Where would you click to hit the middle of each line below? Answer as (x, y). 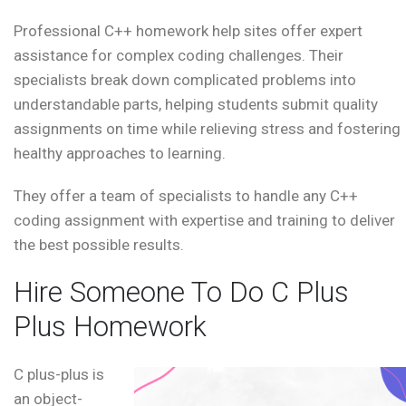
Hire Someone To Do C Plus (181, 293)
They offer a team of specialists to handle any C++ (186, 196)
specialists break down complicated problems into (185, 80)
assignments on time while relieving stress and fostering (207, 129)
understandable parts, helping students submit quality (196, 105)
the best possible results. (99, 245)
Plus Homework (110, 327)
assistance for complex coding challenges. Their (179, 56)
